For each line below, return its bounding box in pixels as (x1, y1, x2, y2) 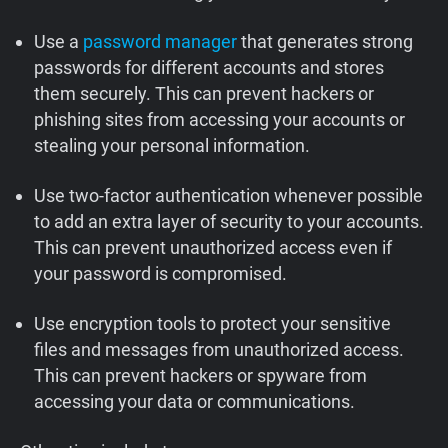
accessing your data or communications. (34, 391, 356, 413)
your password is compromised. (34, 263, 288, 285)
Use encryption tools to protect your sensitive (34, 313, 392, 335)
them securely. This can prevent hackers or (34, 83, 375, 105)
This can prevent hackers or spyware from (34, 365, 368, 387)
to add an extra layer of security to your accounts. (34, 211, 425, 233)
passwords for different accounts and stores (34, 57, 385, 79)
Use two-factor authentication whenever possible (34, 185, 424, 207)
